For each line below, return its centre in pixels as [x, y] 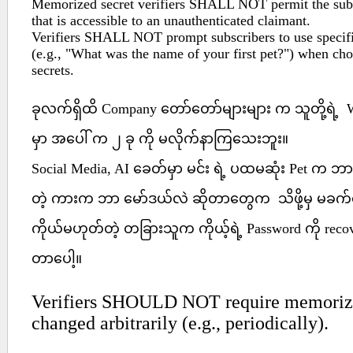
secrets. [53, 70]
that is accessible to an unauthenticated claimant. [173, 20]
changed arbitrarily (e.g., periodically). [180, 323]
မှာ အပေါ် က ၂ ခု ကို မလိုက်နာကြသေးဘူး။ [162, 139]
